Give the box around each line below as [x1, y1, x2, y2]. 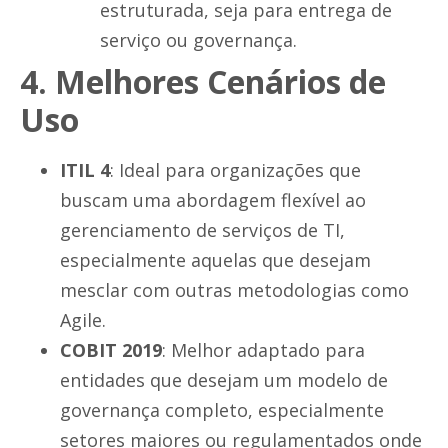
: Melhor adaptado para [162, 338, 365, 363]
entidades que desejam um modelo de [60, 368, 388, 393]
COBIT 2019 [60, 338, 162, 363]
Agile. [60, 308, 106, 333]
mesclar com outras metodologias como [60, 278, 409, 303]
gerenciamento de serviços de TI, [60, 218, 345, 243]
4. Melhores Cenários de [20, 60, 386, 104]
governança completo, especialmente [60, 398, 384, 423]
